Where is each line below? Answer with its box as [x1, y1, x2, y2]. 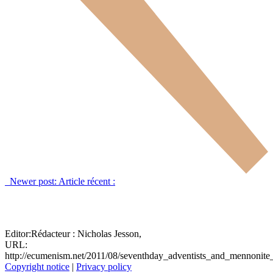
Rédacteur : [31, 229, 75, 239]
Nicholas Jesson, [75, 229, 141, 239]
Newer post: [10, 176, 58, 187]
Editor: [5, 229, 31, 239]
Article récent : [58, 176, 115, 187]
